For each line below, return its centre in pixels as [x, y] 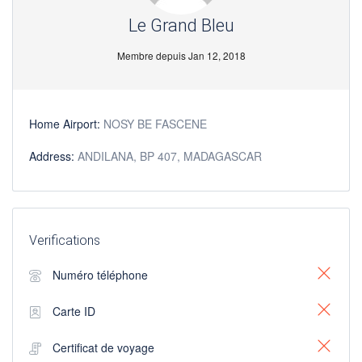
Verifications [65, 240]
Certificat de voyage [103, 347]
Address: [53, 156]
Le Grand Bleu [181, 25]
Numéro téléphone [100, 275]
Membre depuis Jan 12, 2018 [181, 55]
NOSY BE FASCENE [155, 124]
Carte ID [74, 311]
